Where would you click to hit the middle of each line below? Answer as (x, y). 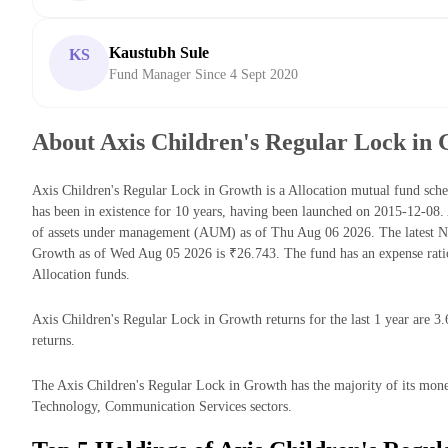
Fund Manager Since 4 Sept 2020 (203, 75)
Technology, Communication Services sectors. (162, 407)
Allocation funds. (81, 275)
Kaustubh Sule (159, 53)
